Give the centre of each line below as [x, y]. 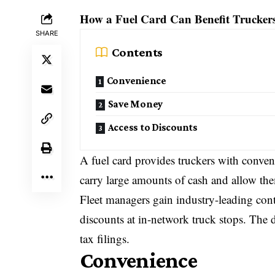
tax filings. [105, 238]
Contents [137, 52]
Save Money [135, 104]
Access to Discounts [153, 127]
